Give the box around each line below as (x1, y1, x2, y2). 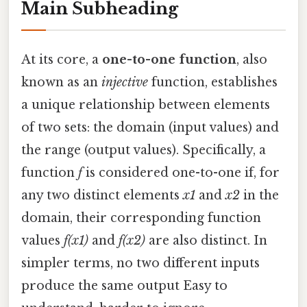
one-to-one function (102, 52, 236, 68)
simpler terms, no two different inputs (21, 256, 260, 271)
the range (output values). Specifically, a (21, 143, 266, 158)
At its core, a (21, 52, 102, 68)
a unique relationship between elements (21, 97, 270, 113)
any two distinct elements (21, 188, 183, 204)
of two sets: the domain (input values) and (21, 120, 279, 136)
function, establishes (148, 75, 278, 90)
